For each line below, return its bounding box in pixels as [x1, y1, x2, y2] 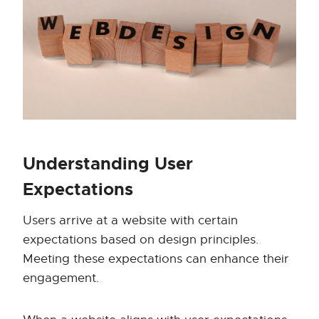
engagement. [23, 271, 99, 286]
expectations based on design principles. [23, 232, 258, 248]
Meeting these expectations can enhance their [23, 251, 289, 267]
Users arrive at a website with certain [23, 213, 238, 229]
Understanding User [23, 153, 193, 175]
